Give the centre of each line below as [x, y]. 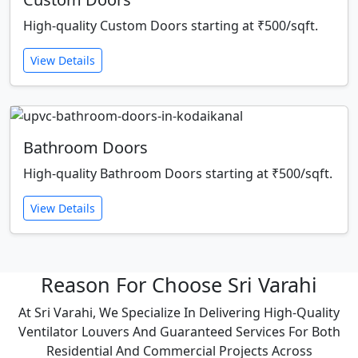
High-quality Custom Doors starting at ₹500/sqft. [171, 26]
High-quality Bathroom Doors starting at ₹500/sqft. [178, 174]
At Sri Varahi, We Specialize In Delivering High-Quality [179, 313]
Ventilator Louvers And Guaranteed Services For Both [179, 332]
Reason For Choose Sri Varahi [179, 285]
